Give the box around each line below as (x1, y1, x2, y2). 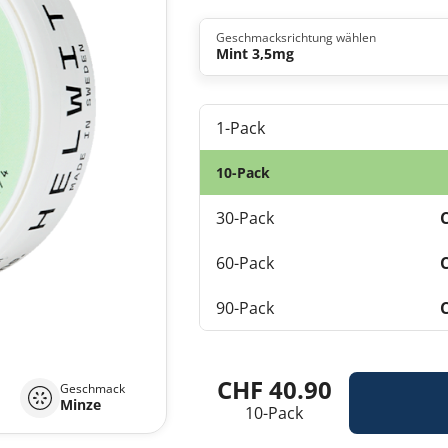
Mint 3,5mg (216, 44, 295, 64)
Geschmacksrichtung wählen (216, 29, 377, 47)
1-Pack (216, 116, 266, 139)
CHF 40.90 (216, 372, 332, 406)
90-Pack (216, 296, 275, 319)
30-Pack (216, 206, 275, 229)
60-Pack (216, 251, 275, 274)
